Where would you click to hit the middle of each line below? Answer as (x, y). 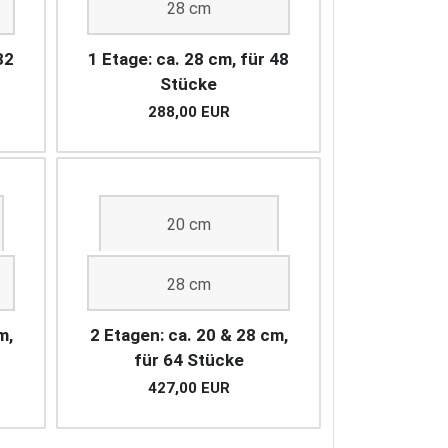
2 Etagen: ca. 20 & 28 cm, (188, 335)
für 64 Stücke (188, 360)
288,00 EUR (188, 112)
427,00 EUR (188, 388)
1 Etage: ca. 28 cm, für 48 (188, 59)
